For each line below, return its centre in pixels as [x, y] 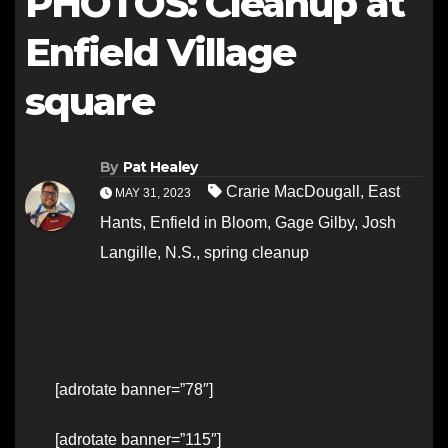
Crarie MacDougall [293, 192]
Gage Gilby [314, 223]
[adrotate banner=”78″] [134, 390]
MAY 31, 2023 [153, 193]
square [89, 101]
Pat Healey [160, 167]
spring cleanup [256, 253]
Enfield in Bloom [208, 223]
